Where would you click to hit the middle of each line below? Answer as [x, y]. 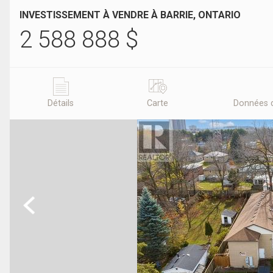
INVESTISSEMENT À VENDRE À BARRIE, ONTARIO [130, 15]
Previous [38, 201]
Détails [61, 104]
